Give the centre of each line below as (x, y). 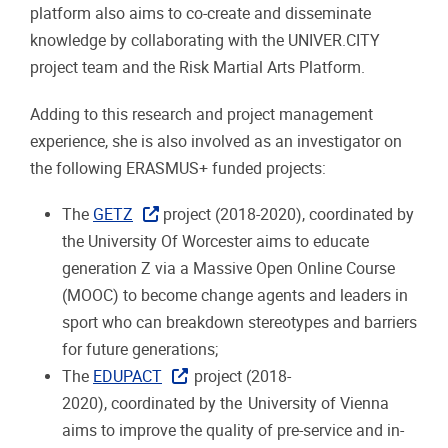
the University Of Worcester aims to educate (215, 241)
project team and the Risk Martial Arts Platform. (201, 68)
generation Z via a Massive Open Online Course (228, 268)
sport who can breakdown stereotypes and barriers (239, 322)
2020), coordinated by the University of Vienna (225, 403)
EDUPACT (127, 376)
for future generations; (142, 349)
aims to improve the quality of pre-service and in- (233, 430)
